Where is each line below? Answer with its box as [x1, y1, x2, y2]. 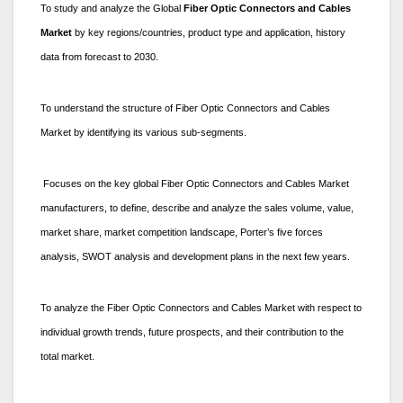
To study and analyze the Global [40, 2, 184, 13]
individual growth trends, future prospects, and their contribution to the [40, 326, 344, 337]
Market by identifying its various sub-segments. [40, 126, 246, 138]
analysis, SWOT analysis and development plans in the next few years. [40, 250, 350, 262]
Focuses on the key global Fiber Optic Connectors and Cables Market [40, 177, 349, 189]
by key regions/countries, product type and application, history [75, 26, 345, 38]
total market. [40, 350, 94, 362]
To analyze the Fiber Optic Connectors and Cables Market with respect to [40, 301, 362, 313]
